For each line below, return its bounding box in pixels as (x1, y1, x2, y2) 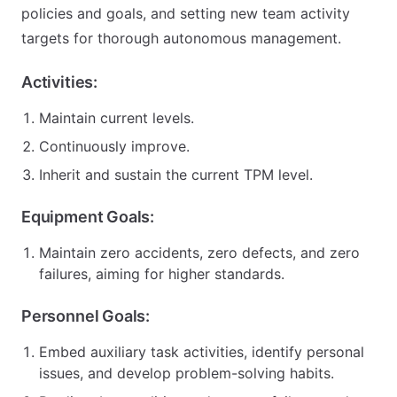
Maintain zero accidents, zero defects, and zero (39, 244, 360, 261)
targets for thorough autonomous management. (21, 29, 341, 47)
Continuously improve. (39, 137, 190, 155)
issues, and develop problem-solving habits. (39, 364, 334, 382)
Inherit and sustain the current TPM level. (39, 166, 313, 183)
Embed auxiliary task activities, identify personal (39, 343, 364, 361)
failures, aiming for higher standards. (39, 265, 284, 283)
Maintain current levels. (39, 109, 194, 127)
